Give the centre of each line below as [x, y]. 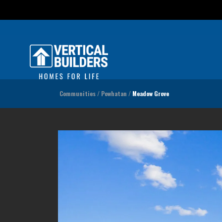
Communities [78, 93]
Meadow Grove [151, 93]
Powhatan [114, 93]
